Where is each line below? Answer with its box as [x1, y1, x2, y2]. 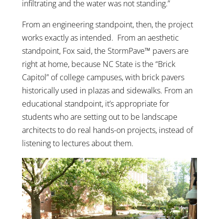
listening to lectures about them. [22, 138, 133, 149]
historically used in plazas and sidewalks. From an [22, 85, 193, 96]
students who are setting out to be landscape [22, 111, 177, 123]
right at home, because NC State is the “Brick [22, 59, 175, 70]
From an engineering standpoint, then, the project [22, 19, 193, 30]
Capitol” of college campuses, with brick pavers [22, 72, 184, 83]
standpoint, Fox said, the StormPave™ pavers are [22, 45, 189, 57]
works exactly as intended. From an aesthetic [22, 32, 179, 44]
